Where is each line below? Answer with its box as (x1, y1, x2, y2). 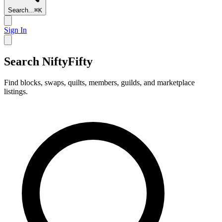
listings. (4, 87, 28, 96)
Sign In (4, 26, 27, 34)
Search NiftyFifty (4, 55, 93, 68)
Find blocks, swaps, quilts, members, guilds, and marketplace (4, 78, 195, 87)
